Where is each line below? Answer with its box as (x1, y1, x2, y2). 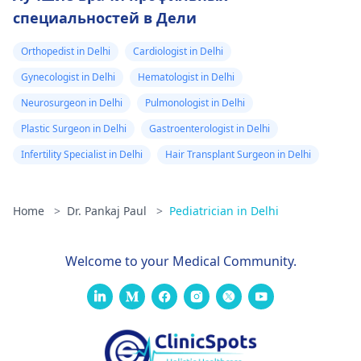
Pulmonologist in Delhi (145, 96, 245, 110)
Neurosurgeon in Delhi (21, 96, 122, 110)
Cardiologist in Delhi (133, 44, 223, 58)
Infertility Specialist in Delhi (21, 147, 143, 161)
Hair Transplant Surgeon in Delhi (165, 147, 311, 161)
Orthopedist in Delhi (21, 44, 110, 58)
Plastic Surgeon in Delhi (21, 122, 127, 135)
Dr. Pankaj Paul (67, 203, 150, 218)
